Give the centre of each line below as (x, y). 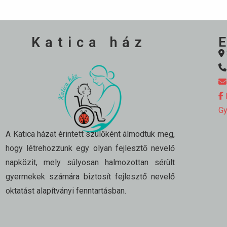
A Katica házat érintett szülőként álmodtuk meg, (90, 134)
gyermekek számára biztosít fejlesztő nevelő (90, 177)
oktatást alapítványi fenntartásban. (66, 191)
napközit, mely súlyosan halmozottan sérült (90, 163)
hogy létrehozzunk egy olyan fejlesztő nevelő (90, 148)
